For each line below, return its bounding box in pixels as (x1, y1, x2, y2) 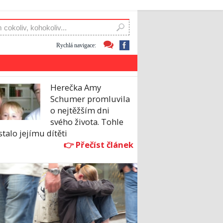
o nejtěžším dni (50, 105, 110, 116)
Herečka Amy (50, 82, 101, 94)
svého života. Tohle (50, 116, 123, 128)
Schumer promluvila (50, 93, 130, 105)
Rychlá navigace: (56, 41, 96, 49)
